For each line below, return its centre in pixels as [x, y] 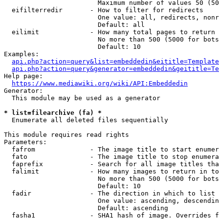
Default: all [74, 25]
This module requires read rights [66, 135]
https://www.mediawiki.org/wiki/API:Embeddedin [100, 83]
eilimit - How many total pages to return [109, 32]
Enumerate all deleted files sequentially [86, 120]
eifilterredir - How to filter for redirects [104, 10]
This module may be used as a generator [82, 98]
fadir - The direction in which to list [109, 193]
